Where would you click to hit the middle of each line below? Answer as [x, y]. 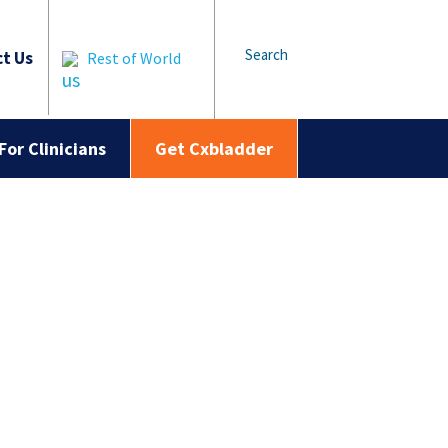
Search [266, 54]
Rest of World [134, 58]
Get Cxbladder [214, 148]
